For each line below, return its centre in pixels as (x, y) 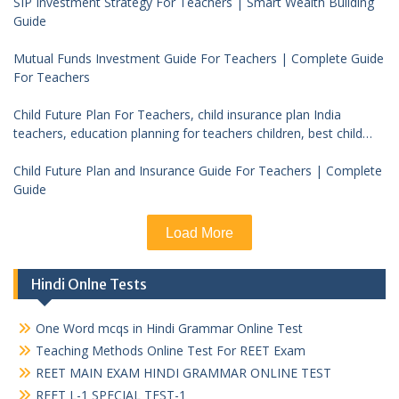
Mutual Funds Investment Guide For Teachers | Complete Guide (199, 58)
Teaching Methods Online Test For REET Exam (171, 350)
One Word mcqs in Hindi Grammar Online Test (169, 328)
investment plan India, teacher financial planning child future (185, 152)
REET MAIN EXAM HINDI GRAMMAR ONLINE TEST (183, 373)
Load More (199, 233)
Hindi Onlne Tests (89, 284)
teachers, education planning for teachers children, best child (188, 133)
